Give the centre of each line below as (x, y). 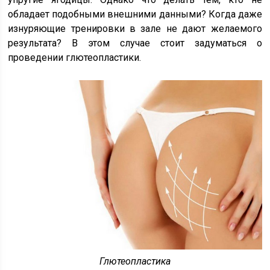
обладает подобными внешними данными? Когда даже (135, 14)
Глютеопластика (135, 261)
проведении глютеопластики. (75, 58)
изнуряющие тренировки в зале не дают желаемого (135, 29)
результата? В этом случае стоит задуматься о (135, 43)
